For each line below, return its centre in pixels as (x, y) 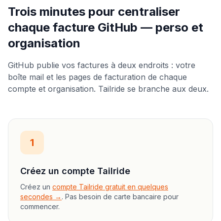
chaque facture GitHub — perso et (106, 27)
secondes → (41, 197)
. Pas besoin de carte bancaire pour (120, 197)
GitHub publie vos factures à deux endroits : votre (102, 65)
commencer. (40, 206)
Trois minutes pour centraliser (94, 12)
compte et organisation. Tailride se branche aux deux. (108, 89)
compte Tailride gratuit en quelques (110, 187)
